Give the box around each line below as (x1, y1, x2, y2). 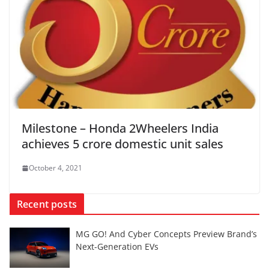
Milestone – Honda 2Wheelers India (22, 120, 219, 137)
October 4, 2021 (29, 163, 82, 174)
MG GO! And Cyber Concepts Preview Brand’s (76, 228, 257, 240)
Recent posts (17, 198, 77, 211)
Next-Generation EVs (76, 241, 159, 253)
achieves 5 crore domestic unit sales (22, 136, 223, 153)
